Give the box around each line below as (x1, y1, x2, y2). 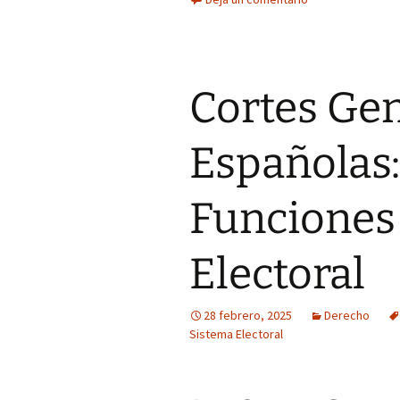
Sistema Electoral (189, 326, 283, 342)
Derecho (324, 307, 370, 323)
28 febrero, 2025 (204, 307, 292, 323)
